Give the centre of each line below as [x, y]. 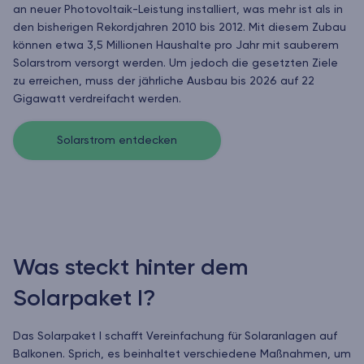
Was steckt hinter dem [130, 269]
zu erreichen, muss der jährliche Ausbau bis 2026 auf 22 [164, 82]
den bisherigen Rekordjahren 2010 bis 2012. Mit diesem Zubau [180, 28]
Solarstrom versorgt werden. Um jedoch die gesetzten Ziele [175, 64]
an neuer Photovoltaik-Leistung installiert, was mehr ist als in [178, 10]
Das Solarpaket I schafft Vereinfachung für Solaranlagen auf [175, 337]
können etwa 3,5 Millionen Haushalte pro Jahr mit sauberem [176, 46]
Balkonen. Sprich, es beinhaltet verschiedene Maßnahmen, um [182, 355]
